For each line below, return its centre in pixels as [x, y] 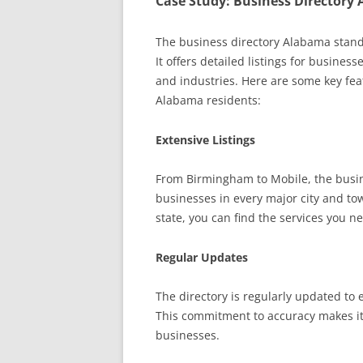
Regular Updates [202, 257]
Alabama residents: [208, 100]
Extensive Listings [205, 140]
